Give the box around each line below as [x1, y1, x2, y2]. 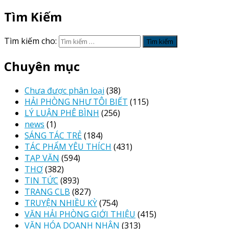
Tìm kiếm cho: [4, 35, 57, 47]
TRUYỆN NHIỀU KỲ [25, 197, 97, 209]
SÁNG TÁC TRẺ [25, 130, 82, 142]
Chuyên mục [4, 58, 80, 75]
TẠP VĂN [25, 152, 59, 164]
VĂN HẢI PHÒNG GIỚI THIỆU [25, 209, 135, 220]
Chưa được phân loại [25, 85, 104, 97]
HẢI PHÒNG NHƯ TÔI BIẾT [25, 96, 128, 108]
